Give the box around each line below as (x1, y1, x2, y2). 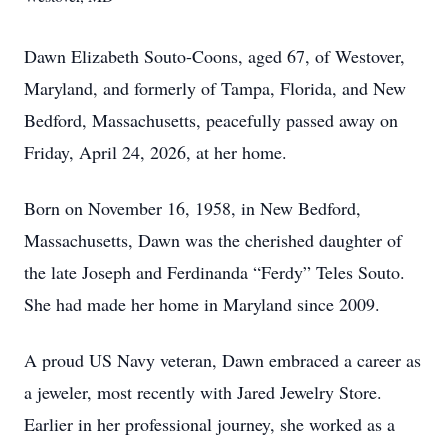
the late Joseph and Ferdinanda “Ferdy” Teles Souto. (24, 260, 405, 284)
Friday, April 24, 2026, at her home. (24, 140, 287, 164)
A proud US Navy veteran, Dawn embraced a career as (24, 348, 421, 372)
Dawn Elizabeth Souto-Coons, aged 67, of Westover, (24, 44, 405, 68)
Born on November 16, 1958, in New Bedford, (24, 196, 361, 220)
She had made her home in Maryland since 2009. (24, 292, 380, 316)
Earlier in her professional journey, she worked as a (24, 412, 395, 436)
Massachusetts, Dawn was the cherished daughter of (24, 228, 402, 252)
